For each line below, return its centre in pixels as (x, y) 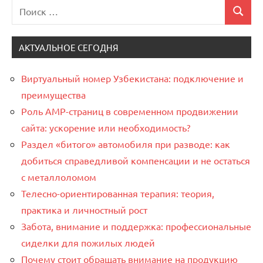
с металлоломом (59, 177)
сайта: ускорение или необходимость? (106, 128)
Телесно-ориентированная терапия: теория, (118, 193)
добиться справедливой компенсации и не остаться (136, 161)
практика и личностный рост (84, 210)
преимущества (53, 95)
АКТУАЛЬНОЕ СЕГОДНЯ (69, 48)
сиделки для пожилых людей (88, 243)
